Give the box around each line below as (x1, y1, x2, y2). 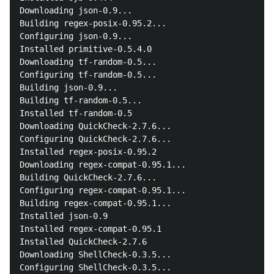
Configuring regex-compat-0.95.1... (20, 185, 186, 195)
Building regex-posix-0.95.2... (20, 18, 166, 28)
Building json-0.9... (20, 83, 117, 92)
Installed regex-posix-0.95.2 (20, 147, 157, 157)
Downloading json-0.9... (20, 6, 132, 15)
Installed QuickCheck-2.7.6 (20, 237, 147, 246)
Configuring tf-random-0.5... (20, 70, 157, 80)
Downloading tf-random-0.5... (20, 57, 157, 67)
